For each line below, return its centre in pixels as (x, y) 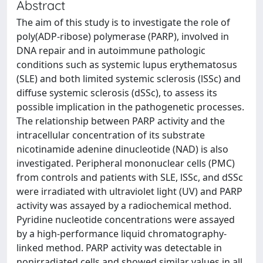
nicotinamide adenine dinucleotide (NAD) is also (122, 149)
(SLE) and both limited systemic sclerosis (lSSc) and (129, 79)
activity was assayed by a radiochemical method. (124, 205)
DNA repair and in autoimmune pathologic (111, 50)
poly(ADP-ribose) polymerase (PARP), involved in (123, 36)
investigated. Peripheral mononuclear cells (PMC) (126, 163)
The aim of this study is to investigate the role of (123, 22)
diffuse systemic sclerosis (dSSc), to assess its (117, 93)
